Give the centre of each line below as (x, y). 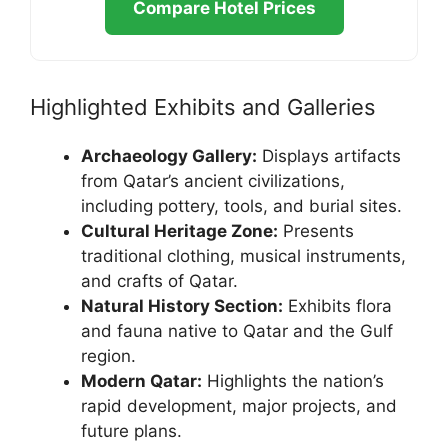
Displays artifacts (329, 156)
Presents (316, 231)
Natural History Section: (182, 306)
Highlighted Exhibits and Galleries (203, 107)
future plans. (131, 431)
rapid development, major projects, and (239, 406)
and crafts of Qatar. (159, 281)
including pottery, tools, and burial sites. (241, 206)
